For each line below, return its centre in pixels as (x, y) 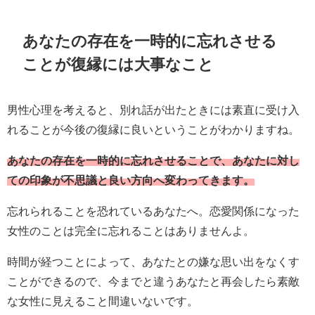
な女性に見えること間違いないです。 (103, 301)
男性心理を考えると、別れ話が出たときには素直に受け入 (153, 109)
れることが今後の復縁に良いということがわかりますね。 (153, 129)
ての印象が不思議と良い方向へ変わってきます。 (131, 180)
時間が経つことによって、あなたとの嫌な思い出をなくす (153, 261)
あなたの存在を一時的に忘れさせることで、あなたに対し (153, 160)
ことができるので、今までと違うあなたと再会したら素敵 (153, 281)
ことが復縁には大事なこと (118, 64)
